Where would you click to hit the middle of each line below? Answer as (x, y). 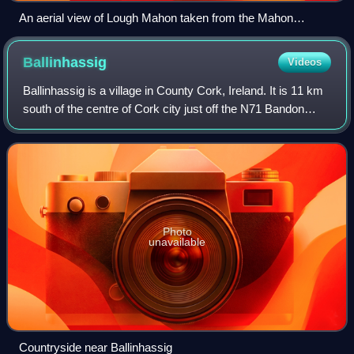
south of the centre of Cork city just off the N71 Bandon (164, 108)
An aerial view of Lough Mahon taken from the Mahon (156, 17)
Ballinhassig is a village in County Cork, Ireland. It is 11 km (173, 90)
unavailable (177, 241)
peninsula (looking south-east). (98, 36)
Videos (304, 62)
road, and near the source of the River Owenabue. (152, 126)
